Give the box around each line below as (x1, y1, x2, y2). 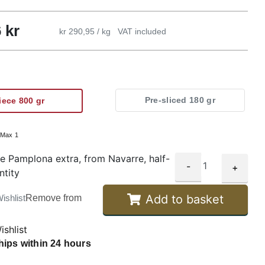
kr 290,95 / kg (59, 26, 113, 36)
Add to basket (145, 192, 224, 207)
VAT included (117, 26, 166, 36)
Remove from (25, 192, 82, 203)
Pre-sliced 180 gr (144, 95, 215, 105)
